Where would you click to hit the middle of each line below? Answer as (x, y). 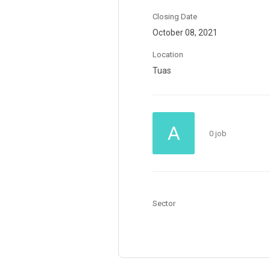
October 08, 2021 (185, 33)
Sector (164, 203)
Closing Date (175, 17)
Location (168, 55)
